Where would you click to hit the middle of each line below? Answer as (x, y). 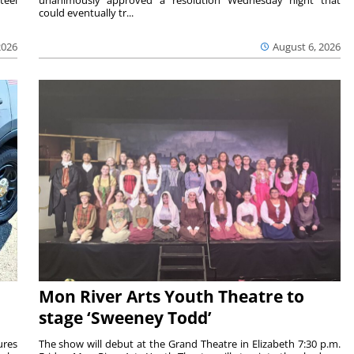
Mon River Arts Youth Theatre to (171, 296)
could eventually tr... (86, 13)
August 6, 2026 (307, 47)
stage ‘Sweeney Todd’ (125, 317)
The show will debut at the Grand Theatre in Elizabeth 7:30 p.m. (190, 343)
